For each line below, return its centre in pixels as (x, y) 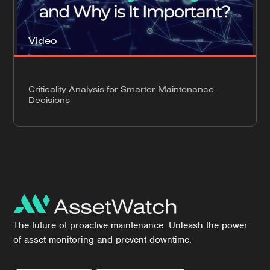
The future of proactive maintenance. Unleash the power (131, 225)
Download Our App (55, 254)
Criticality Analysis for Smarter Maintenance (121, 89)
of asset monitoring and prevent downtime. (103, 240)
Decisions (49, 100)
